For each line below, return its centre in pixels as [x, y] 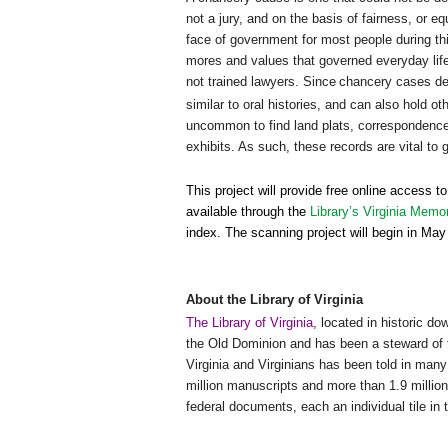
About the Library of [250, 300]
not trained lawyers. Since [261, 82]
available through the [248, 212]
